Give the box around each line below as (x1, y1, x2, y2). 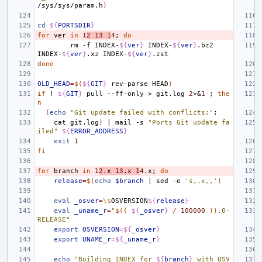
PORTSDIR (58, 22, 91, 29)
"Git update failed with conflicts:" (70, 109, 213, 116)
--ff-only (107, 90, 144, 98)
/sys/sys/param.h (37, 2, 103, 9)
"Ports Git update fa (148, 119, 230, 126)
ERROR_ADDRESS (70, 127, 123, 135)
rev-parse (111, 80, 148, 88)
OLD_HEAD (37, 80, 70, 88)
